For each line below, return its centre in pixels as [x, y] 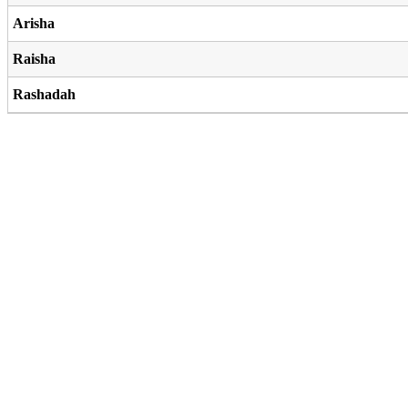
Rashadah [44, 94]
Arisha [34, 23]
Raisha [34, 58]
